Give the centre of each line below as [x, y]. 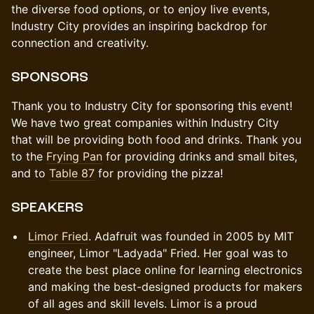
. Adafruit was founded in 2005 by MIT [191, 236]
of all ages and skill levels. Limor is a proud [143, 303]
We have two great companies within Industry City [145, 123]
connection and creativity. [80, 43]
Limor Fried [58, 236]
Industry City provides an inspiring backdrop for [139, 26]
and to [30, 173]
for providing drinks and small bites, [200, 156]
